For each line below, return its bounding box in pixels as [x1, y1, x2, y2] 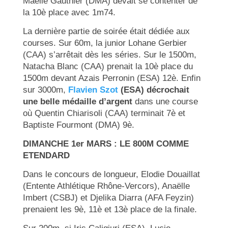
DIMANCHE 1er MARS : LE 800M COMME [22, 138, 189, 149]
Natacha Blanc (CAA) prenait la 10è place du [22, 61, 193, 71]
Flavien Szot [68, 84, 118, 95]
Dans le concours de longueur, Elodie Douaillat [22, 169, 200, 179]
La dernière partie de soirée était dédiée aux [22, 26, 190, 36]
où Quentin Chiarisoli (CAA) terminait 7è [22, 108, 176, 118]
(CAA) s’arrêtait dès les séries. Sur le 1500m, [22, 49, 196, 60]
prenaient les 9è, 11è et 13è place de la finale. [22, 204, 197, 214]
